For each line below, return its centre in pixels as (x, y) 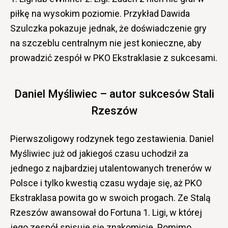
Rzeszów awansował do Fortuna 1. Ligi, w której (106, 212)
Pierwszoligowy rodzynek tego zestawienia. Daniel (112, 138)
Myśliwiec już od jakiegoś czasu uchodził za (99, 153)
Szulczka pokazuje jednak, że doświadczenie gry (108, 28)
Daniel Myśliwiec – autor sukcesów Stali (114, 94)
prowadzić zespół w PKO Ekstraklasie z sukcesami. (114, 58)
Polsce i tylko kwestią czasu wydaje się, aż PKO (106, 183)
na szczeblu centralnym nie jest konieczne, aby (106, 43)
